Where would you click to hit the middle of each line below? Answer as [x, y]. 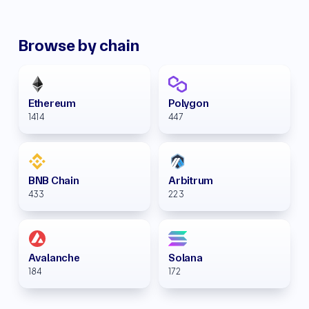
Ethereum [52, 103]
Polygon [189, 103]
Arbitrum [191, 180]
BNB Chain [53, 180]
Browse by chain [79, 46]
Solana [186, 258]
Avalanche [54, 258]
